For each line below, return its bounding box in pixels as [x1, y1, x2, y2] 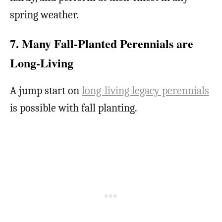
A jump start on [10, 84, 82, 98]
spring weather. [10, 8, 79, 22]
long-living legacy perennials [82, 84, 209, 98]
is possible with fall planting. [10, 102, 137, 115]
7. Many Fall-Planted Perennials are [10, 35, 193, 53]
